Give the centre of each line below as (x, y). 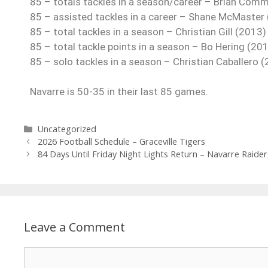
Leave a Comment (74, 227)
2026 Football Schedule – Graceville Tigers (122, 142)
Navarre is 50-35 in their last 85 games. (119, 92)
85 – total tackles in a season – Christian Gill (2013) (148, 32)
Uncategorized (67, 129)
